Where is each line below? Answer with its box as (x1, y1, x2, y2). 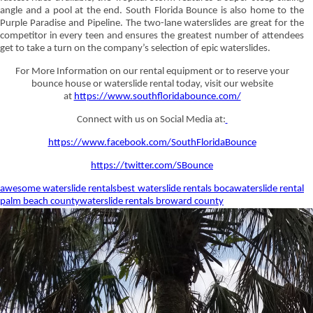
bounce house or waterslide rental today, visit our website (31, 78, 273, 89)
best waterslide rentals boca (117, 183, 234, 194)
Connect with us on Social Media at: (76, 114, 226, 125)
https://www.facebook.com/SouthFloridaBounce (48, 137, 256, 148)
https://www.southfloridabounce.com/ (73, 91, 241, 102)
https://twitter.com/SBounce (91, 160, 213, 171)
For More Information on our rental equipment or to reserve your (15, 66, 289, 77)
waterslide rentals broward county (80, 196, 224, 207)
